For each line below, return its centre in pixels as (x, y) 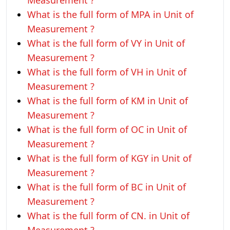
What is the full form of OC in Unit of (107, 129)
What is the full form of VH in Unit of (107, 72)
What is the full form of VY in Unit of (106, 43)
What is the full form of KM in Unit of (108, 101)
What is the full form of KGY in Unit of (109, 158)
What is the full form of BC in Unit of (107, 187)
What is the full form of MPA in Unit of (110, 14)
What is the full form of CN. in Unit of (108, 216)
